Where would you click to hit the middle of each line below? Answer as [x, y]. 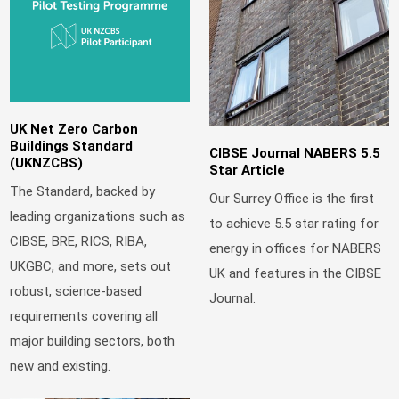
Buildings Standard [72, 147]
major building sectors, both [93, 341]
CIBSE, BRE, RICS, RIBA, [79, 241]
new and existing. [61, 366]
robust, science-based [76, 291]
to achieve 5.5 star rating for [294, 223]
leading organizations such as [98, 216]
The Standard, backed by [83, 191]
